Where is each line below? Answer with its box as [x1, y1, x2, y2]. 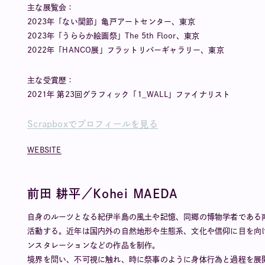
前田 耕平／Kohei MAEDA [27, 188, 179, 199]
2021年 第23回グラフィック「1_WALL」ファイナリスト [27, 91, 231, 98]
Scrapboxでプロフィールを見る [27, 119, 158, 128]
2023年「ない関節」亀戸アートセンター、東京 [27, 18, 195, 25]
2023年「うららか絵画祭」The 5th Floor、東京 [27, 32, 200, 40]
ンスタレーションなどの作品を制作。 [27, 241, 160, 249]
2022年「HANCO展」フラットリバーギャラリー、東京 [27, 46, 224, 54]
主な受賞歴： [27, 76, 75, 84]
